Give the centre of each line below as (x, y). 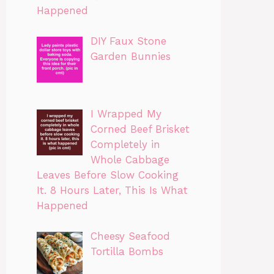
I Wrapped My (126, 113)
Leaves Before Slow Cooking (108, 175)
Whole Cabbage (130, 159)
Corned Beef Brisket (140, 129)
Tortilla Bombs (127, 252)
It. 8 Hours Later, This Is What (112, 190)
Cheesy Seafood (130, 236)
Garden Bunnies (130, 57)
